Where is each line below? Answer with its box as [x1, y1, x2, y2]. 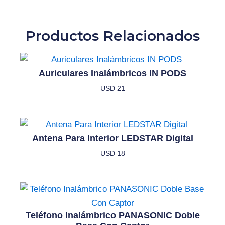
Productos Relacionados [25, 27, 200, 44]
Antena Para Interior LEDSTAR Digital [32, 133, 193, 144]
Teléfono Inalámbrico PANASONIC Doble [25, 210, 200, 221]
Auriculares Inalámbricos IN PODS [39, 68, 186, 79]
